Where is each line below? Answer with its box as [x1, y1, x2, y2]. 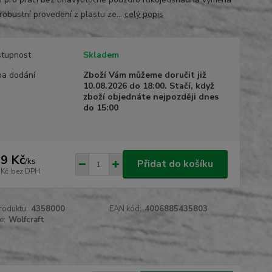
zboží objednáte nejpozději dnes [83, 91, 219, 103]
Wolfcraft [8, 214, 44, 225]
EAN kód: [109, 203, 142, 214]
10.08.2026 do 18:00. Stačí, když [83, 80, 214, 92]
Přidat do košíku [137, 157, 213, 171]
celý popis [124, 8, 163, 20]
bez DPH [10, 166, 40, 176]
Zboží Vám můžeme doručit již [83, 69, 206, 81]
